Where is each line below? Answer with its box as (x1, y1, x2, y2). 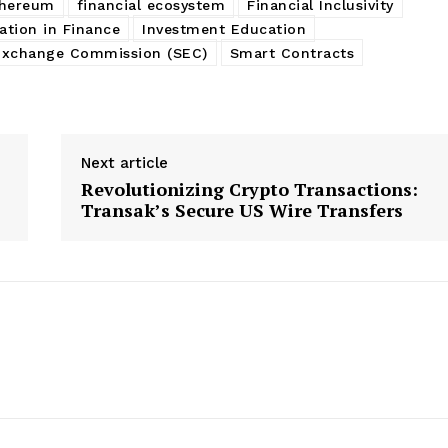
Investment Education (142, 20, 306, 37)
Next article (80, 153, 168, 172)
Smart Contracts (229, 44, 354, 61)
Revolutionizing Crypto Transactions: (80, 176, 418, 201)
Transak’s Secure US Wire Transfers (80, 197, 403, 222)
